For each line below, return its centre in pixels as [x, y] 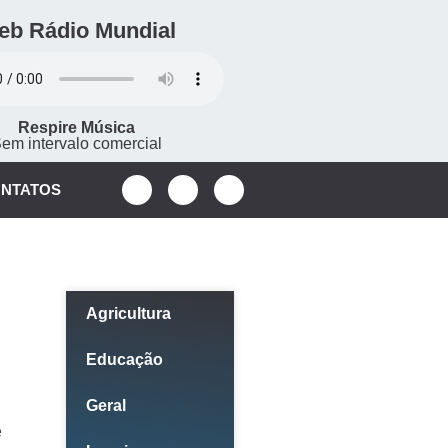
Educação [124, 359]
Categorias [159, 274]
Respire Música [77, 127]
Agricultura [128, 313]
